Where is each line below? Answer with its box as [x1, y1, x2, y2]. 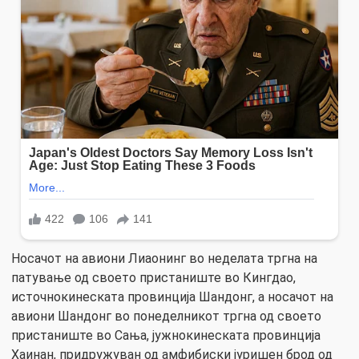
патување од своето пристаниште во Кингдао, [11, 269, 296, 285]
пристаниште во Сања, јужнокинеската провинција [11, 327, 321, 343]
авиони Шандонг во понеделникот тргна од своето [11, 308, 321, 324]
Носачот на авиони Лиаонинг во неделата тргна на [11, 250, 317, 266]
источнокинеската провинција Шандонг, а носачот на [11, 288, 333, 305]
